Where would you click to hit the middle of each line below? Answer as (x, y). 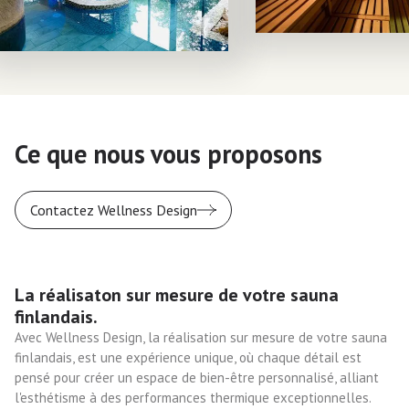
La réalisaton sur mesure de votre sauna (177, 294)
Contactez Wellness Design (114, 210)
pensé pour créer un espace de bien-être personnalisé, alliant (197, 377)
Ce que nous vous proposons (168, 153)
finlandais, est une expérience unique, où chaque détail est (188, 357)
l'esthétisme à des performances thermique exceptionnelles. (193, 397)
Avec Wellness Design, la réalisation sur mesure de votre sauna (201, 337)
